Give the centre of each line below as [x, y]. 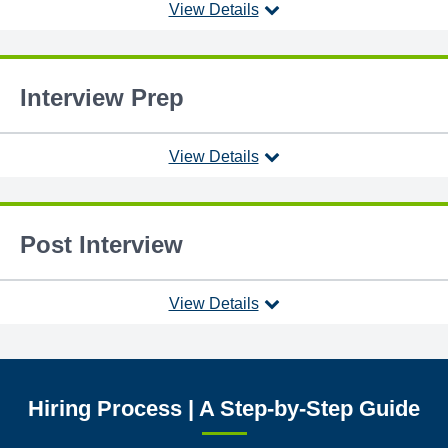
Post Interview [101, 244]
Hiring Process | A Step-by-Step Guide [224, 408]
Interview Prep [102, 97]
